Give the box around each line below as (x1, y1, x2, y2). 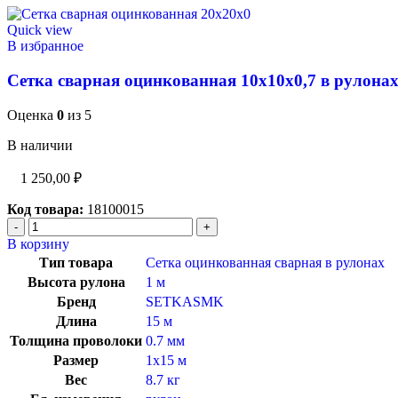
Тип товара (39, 254, 113, 270)
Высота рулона (27, 274, 125, 290)
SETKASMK (146, 293, 224, 309)
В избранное (7, 38, 84, 54)
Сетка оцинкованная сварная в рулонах (146, 254, 385, 270)
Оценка (7, 107, 57, 123)
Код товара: (7, 201, 84, 217)
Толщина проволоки (10, 332, 142, 348)
